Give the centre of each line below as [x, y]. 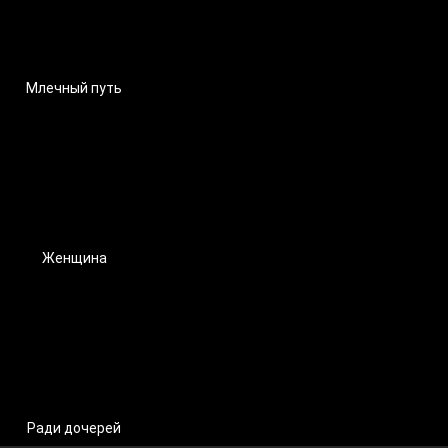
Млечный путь [74, 87]
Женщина [74, 257]
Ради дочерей [74, 427]
